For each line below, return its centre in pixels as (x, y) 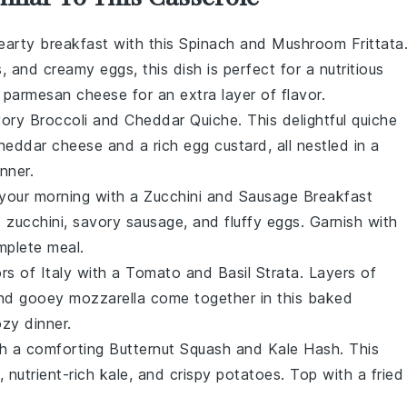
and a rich (143, 145)
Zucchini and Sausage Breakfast (258, 196)
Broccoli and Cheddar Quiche (134, 120)
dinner (46, 323)
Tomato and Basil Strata (213, 273)
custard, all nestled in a (294, 145)
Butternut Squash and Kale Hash (224, 349)
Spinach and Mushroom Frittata (292, 44)
